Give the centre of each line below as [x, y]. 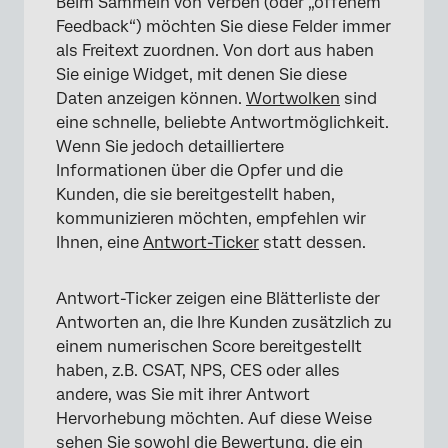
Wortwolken [293, 98]
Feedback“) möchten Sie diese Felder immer [223, 26]
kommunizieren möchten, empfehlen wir [211, 218]
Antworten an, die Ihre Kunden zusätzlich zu [224, 322]
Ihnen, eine [99, 242]
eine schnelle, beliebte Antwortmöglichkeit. [222, 122]
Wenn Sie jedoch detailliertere [170, 146]
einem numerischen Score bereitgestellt [209, 346]
